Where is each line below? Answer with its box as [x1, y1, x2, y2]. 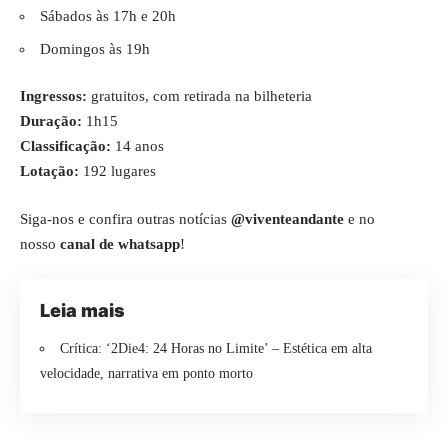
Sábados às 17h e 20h [40, 8, 176, 24]
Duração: [20, 113, 82, 129]
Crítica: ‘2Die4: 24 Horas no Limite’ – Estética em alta [60, 340, 372, 356]
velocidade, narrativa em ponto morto [40, 365, 253, 381]
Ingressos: [20, 88, 87, 104]
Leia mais [40, 300, 125, 321]
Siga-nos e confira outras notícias [20, 210, 231, 227]
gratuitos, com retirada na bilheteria [87, 88, 312, 104]
